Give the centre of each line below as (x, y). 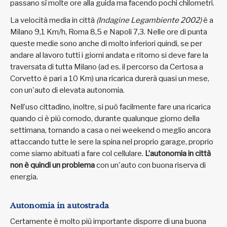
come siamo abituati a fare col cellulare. (78, 154)
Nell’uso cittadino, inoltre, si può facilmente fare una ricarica (110, 107)
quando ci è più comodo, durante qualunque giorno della (105, 119)
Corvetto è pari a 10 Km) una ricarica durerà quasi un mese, (110, 78)
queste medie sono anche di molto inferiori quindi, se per (106, 43)
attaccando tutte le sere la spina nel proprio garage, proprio (112, 142)
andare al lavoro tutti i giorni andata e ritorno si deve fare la (109, 55)
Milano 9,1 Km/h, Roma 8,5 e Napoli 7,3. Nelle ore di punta (109, 32)
